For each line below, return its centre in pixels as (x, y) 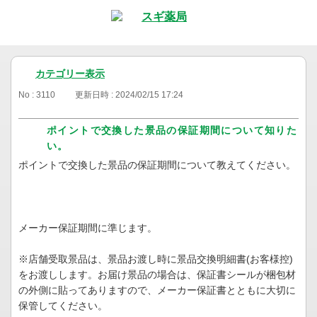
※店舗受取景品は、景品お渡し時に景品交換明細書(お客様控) (156, 259)
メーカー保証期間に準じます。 (88, 228)
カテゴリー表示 (70, 74)
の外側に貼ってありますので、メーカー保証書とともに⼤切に (157, 290)
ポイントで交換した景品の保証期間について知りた (172, 131)
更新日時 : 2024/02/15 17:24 (129, 95)
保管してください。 (63, 306)
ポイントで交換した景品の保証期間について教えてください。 (157, 165)
